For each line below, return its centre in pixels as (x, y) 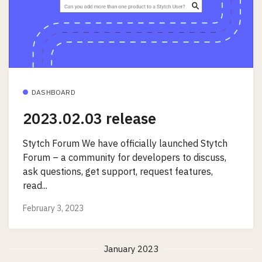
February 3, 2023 (53, 208)
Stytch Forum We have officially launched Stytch (125, 143)
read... (35, 185)
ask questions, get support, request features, (118, 171)
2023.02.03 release (89, 119)
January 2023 (131, 249)
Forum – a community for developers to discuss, (125, 157)
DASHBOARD (54, 92)
